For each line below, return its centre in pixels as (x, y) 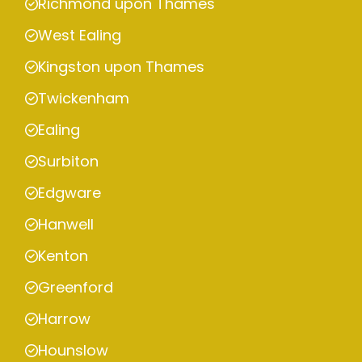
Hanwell (66, 225)
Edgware (69, 193)
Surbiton (68, 162)
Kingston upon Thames (121, 67)
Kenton (63, 256)
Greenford (76, 288)
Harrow (64, 319)
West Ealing (80, 36)
